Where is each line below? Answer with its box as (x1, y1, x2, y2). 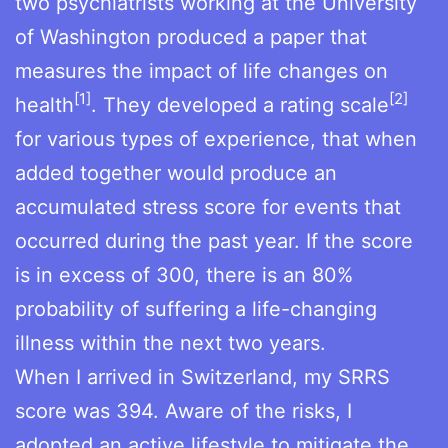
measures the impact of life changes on (15, 58, 388, 83)
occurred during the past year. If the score (15, 228, 413, 253)
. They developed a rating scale (91, 92, 389, 117)
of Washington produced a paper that (15, 24, 367, 49)
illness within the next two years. (15, 330, 326, 355)
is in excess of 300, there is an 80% (15, 262, 353, 287)
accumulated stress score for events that (15, 194, 401, 219)
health (15, 92, 74, 117)
